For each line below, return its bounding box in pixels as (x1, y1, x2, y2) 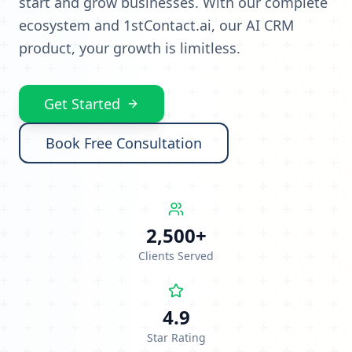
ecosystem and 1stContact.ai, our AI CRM (19, 15, 294, 35)
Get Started (44, 93, 120, 113)
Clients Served (138, 247, 214, 263)
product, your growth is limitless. (19, 38, 240, 57)
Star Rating (146, 329, 206, 345)
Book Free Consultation (46, 133, 202, 152)
